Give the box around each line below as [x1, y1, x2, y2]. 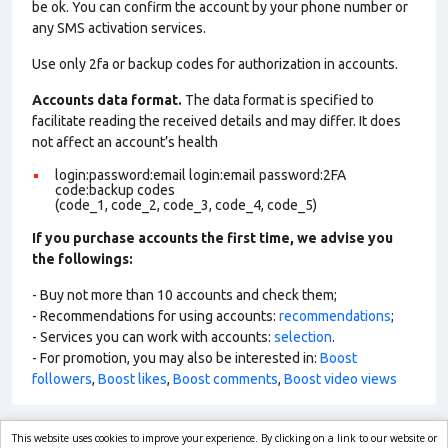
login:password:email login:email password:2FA [55, 167, 346, 183]
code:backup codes [55, 182, 175, 198]
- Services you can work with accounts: [32, 329, 274, 345]
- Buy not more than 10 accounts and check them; [32, 287, 337, 303]
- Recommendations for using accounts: [32, 308, 279, 324]
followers [32, 371, 92, 387]
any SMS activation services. [32, 20, 206, 36]
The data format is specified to [182, 92, 374, 108]
